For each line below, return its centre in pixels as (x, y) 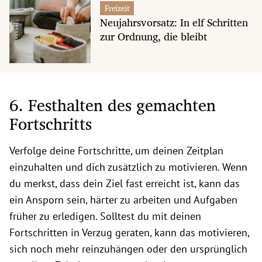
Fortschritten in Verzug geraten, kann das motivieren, (129, 232)
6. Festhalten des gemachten (113, 105)
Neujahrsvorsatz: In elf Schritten (174, 23)
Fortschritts (51, 123)
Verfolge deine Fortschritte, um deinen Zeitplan (116, 150)
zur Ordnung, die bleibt (153, 37)
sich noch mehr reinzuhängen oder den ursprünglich (128, 249)
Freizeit (117, 8)
